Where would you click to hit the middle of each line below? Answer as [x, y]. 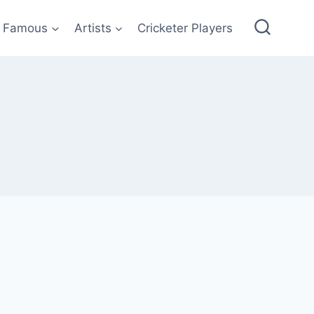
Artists [93, 28]
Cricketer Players [185, 28]
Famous [26, 28]
